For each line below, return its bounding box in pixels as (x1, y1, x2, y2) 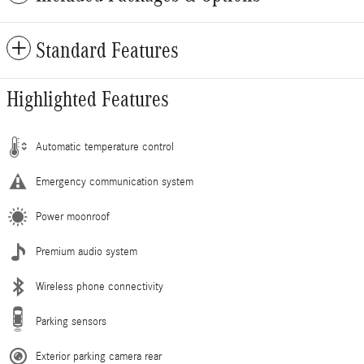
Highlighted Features (6, 87, 169, 112)
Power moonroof (36, 210, 110, 224)
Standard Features (36, 38, 179, 63)
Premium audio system (36, 245, 137, 259)
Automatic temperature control (36, 141, 174, 154)
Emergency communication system (36, 175, 193, 189)
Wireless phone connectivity (36, 280, 163, 294)
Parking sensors (36, 315, 106, 329)
